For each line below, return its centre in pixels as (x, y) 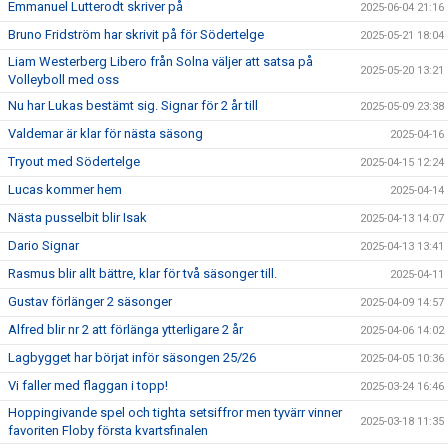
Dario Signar (43, 245)
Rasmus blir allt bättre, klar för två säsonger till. (142, 273)
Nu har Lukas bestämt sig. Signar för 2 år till (133, 105)
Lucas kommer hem (65, 189)
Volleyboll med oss (63, 79)
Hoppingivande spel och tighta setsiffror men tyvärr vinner (175, 412)
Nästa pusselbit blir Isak (77, 217)
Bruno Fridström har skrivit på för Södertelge (136, 34)
